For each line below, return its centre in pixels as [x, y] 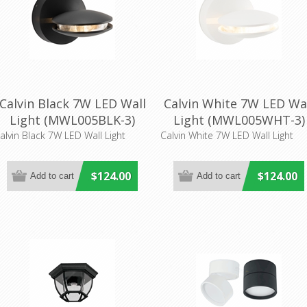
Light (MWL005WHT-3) [239, 120]
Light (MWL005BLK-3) [73, 120]
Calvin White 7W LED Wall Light [227, 135]
